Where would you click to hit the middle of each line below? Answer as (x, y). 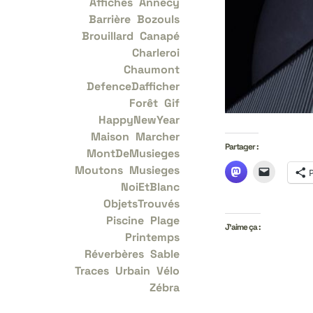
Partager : (242, 147)
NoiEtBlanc (150, 187)
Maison (110, 137)
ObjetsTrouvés (141, 204)
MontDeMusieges (133, 153)
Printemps (152, 237)
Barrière (110, 19)
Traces (92, 271)
